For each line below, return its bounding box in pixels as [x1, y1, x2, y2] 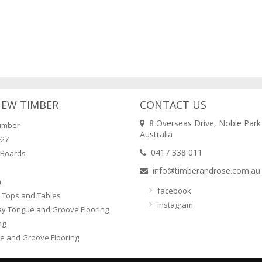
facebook [157, 185, 191, 196]
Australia [140, 129, 173, 140]
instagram [157, 199, 193, 210]
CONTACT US [140, 98, 206, 112]
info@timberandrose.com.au [153, 165, 260, 176]
